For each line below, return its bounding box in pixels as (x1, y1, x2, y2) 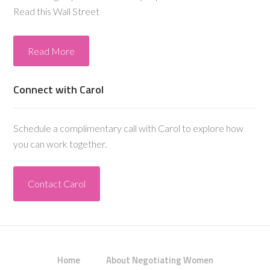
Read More (28, 45, 75, 57)
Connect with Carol (13, 81, 104, 98)
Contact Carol (28, 178, 86, 189)
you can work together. (13, 138, 107, 149)
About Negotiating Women (105, 253, 213, 267)
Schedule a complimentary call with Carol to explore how (13, 122, 244, 134)
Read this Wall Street (13, 5, 100, 17)
